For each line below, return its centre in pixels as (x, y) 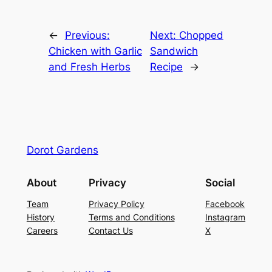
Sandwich (174, 51)
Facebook (225, 203)
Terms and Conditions (131, 217)
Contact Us (110, 230)
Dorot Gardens (62, 150)
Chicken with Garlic (95, 51)
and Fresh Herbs (89, 67)
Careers (42, 230)
